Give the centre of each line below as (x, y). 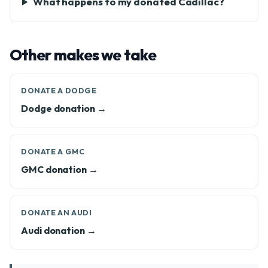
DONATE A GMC (53, 152)
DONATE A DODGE (59, 91)
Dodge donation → (64, 108)
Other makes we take (83, 55)
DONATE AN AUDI (57, 213)
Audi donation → (59, 230)
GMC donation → (60, 169)
